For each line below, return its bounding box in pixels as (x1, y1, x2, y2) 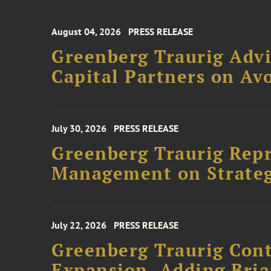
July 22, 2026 (51, 219, 107, 231)
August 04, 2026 (51, 25, 122, 38)
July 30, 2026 (51, 122, 107, 134)
